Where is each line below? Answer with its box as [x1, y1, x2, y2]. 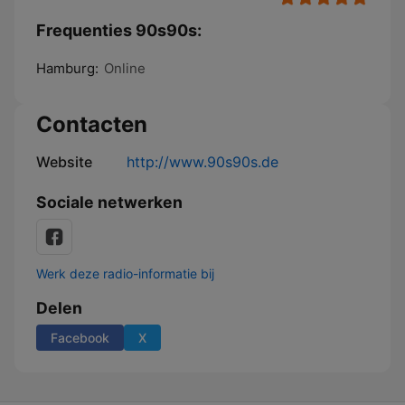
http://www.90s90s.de [127, 153, 278, 171]
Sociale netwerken [36, 193, 183, 212]
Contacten [36, 111, 147, 137]
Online [104, 60, 146, 77]
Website [36, 153, 92, 171]
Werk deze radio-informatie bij [36, 266, 214, 281]
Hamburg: [36, 60, 99, 77]
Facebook [51, 330, 109, 345]
